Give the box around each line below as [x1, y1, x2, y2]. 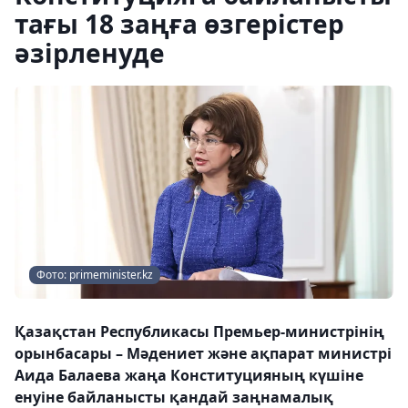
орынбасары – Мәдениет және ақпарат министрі [15, 343, 392, 363]
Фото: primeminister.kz [36, 267, 153, 282]
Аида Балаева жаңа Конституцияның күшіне [15, 365, 363, 385]
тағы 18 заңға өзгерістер [15, 6, 344, 41]
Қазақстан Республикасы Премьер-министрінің [15, 321, 384, 342]
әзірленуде [15, 36, 165, 70]
